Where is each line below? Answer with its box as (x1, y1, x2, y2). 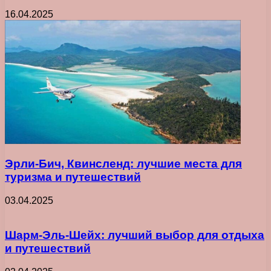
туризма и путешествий (5, 171, 141, 184)
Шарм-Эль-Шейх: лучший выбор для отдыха (5, 228, 264, 241)
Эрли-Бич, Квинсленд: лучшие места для (5, 157, 242, 171)
